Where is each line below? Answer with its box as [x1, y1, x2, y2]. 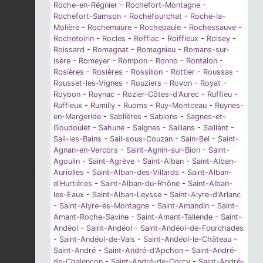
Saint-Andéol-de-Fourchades [140, 223, 244, 232]
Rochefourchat [129, 11, 182, 21]
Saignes [133, 123, 160, 132]
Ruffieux [53, 100, 82, 110]
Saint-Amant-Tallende [137, 212, 213, 221]
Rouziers [131, 78, 161, 87]
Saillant [203, 123, 228, 132]
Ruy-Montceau [156, 100, 207, 110]
